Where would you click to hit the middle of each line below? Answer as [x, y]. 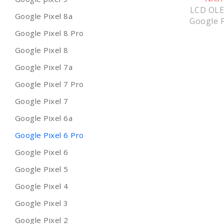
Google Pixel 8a [44, 16]
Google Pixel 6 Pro [49, 135]
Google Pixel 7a [44, 67]
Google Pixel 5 [42, 169]
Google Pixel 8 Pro [49, 33]
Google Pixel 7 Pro [49, 84]
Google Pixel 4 [42, 186]
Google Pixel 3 [42, 203]
